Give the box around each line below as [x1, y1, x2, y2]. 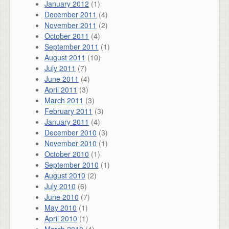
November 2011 [44, 20, 97, 30]
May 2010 [44, 202, 77, 213]
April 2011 [44, 84, 77, 95]
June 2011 [44, 74, 79, 84]
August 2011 [44, 52, 85, 62]
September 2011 [44, 41, 99, 52]
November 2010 [44, 138, 97, 148]
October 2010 [44, 149, 89, 159]
